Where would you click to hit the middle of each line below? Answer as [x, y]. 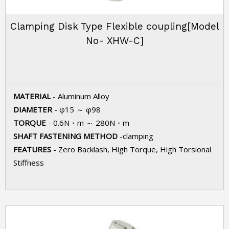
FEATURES [33, 149]
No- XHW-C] [114, 41]
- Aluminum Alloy [81, 96]
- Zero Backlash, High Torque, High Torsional [132, 149]
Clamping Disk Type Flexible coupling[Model [114, 26]
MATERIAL [33, 96]
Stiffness [29, 163]
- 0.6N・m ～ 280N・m [89, 123]
